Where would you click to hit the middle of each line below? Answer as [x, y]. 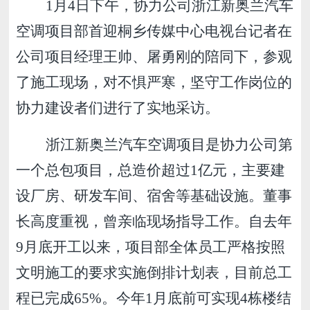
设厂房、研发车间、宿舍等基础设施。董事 [154, 196]
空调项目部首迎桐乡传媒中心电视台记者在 [154, 31]
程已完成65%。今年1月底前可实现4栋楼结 [154, 298]
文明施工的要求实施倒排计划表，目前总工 [154, 273]
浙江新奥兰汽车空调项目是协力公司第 [170, 145]
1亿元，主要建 [238, 170]
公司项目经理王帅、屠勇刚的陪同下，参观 [154, 57]
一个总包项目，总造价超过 [103, 170]
